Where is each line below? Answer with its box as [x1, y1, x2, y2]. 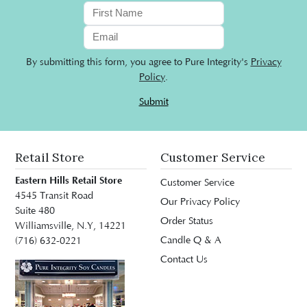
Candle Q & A [160, 235, 221, 247]
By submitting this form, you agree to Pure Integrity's [25, 57, 251, 69]
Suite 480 [15, 206, 55, 217]
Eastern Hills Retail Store [15, 175, 122, 187]
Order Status [160, 216, 213, 228]
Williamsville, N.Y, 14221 [15, 221, 126, 232]
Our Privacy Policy [160, 197, 240, 208]
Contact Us [160, 254, 208, 266]
